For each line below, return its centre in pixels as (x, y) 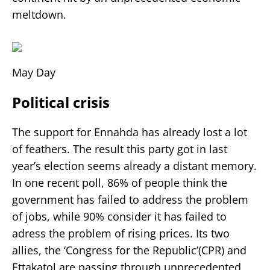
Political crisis (61, 102)
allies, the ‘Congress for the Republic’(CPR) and (129, 250)
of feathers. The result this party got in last (120, 149)
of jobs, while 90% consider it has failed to (119, 216)
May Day (34, 72)
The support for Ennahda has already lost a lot (130, 132)
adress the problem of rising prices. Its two (121, 233)
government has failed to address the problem (130, 199)
